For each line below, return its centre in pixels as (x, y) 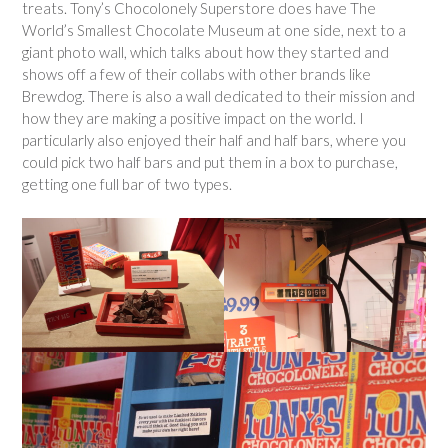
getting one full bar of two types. (127, 184)
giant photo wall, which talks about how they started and (205, 52)
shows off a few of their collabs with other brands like (196, 74)
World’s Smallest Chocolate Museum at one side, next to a (214, 30)
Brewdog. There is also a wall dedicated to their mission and (218, 96)
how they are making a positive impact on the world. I (193, 118)
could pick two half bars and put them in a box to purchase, (210, 162)
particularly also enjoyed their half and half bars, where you (214, 140)
